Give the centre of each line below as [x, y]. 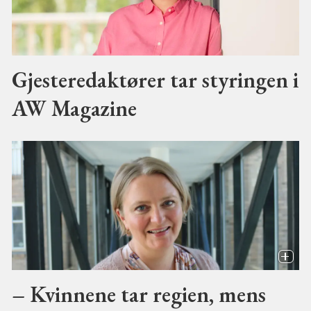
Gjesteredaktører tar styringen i [155, 80]
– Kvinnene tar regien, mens [138, 294]
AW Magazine [74, 108]
